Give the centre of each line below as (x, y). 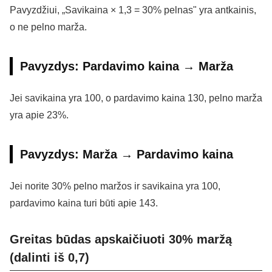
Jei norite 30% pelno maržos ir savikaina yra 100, (115, 186)
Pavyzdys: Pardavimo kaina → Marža (127, 66)
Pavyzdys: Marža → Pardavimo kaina (127, 155)
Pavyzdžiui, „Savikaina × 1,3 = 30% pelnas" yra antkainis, (133, 10)
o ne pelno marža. (48, 27)
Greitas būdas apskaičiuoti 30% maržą (121, 240)
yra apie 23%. (39, 115)
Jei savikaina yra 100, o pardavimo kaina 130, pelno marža (136, 98)
